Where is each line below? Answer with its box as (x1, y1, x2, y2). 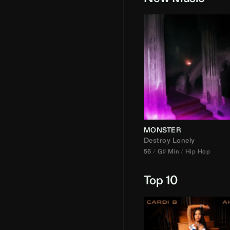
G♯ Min (158, 147, 179, 156)
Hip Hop (185, 147, 210, 156)
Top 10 (144, 171, 178, 188)
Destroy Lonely (144, 135, 195, 145)
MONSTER (144, 125, 181, 135)
